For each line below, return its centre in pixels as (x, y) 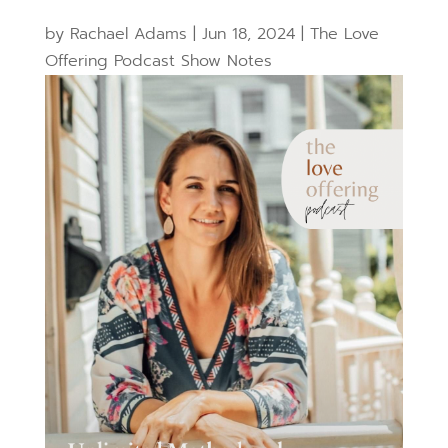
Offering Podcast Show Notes (158, 61)
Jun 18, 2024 (248, 34)
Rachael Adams (128, 34)
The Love (344, 34)
